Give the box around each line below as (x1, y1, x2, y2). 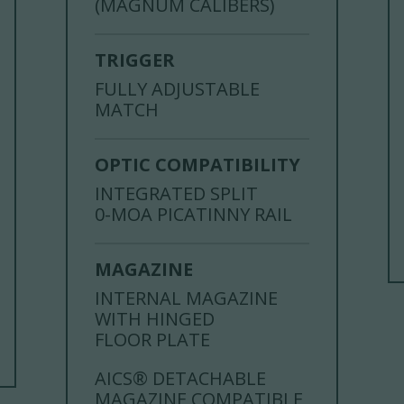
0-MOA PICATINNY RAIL (95, 201, 293, 226)
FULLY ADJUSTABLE (95, 76, 261, 101)
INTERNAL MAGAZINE (95, 285, 279, 310)
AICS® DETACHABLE (95, 365, 267, 390)
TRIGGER (95, 47, 176, 72)
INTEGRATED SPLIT (95, 180, 259, 206)
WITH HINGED (95, 306, 216, 331)
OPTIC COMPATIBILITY (95, 151, 301, 177)
